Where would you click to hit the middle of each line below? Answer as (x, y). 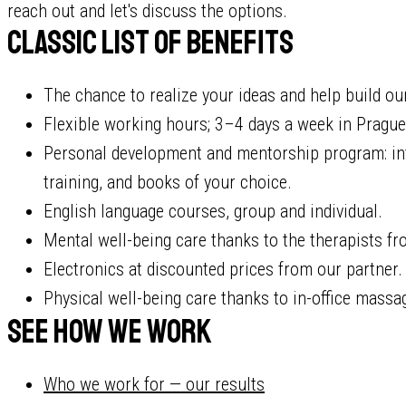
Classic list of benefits (150, 43)
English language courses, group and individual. (213, 211)
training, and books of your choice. (168, 182)
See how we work (109, 332)
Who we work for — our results (154, 384)
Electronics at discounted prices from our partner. (223, 269)
